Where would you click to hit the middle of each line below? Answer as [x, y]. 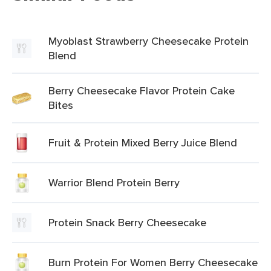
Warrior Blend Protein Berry [114, 182]
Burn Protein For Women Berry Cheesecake [153, 262]
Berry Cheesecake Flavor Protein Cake [142, 90]
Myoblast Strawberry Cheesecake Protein [149, 41]
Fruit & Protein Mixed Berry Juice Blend [143, 142]
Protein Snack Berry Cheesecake [127, 222]
